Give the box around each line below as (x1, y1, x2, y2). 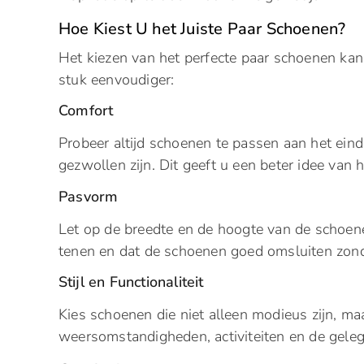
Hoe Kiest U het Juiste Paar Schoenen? (58, 17, 346, 40)
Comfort (58, 101, 114, 121)
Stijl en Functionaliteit (58, 272, 204, 292)
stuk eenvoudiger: (58, 69, 175, 89)
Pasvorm (58, 186, 119, 206)
